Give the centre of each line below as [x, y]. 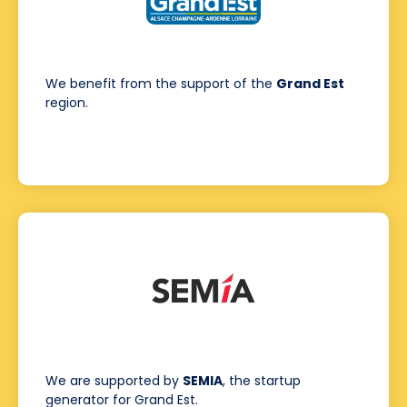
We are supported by [114, 381]
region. [67, 103]
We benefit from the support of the [161, 84]
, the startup [262, 381]
